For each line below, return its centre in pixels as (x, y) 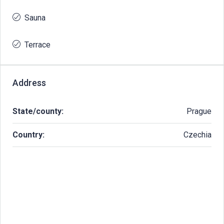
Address (29, 82)
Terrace (37, 44)
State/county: (38, 111)
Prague (199, 111)
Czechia (197, 134)
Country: (28, 134)
